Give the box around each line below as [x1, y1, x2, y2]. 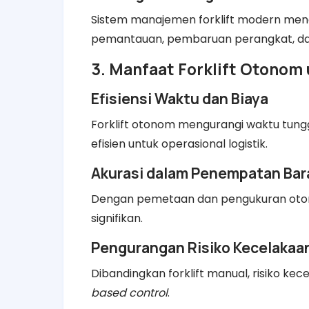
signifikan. [91, 210, 143, 226]
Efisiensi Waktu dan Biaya [91, 88, 268, 108]
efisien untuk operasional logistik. [91, 135, 268, 152]
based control [91, 284, 168, 301]
